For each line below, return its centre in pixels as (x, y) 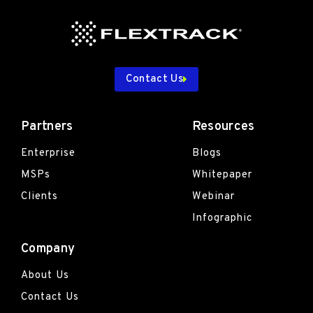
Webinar (213, 196)
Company (48, 249)
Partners (47, 126)
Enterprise (48, 153)
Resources (223, 126)
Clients (39, 196)
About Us (45, 275)
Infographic (222, 218)
